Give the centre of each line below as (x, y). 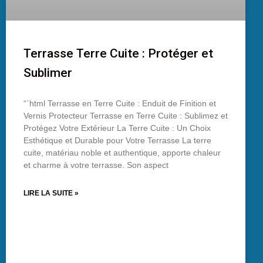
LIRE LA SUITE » (51, 193)
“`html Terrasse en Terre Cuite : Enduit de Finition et (120, 104)
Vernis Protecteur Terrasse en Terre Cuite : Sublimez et (126, 116)
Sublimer (48, 73)
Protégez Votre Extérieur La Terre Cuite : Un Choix (117, 128)
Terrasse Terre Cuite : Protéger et (118, 54)
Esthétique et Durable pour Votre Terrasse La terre (117, 141)
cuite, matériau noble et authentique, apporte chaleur (122, 153)
